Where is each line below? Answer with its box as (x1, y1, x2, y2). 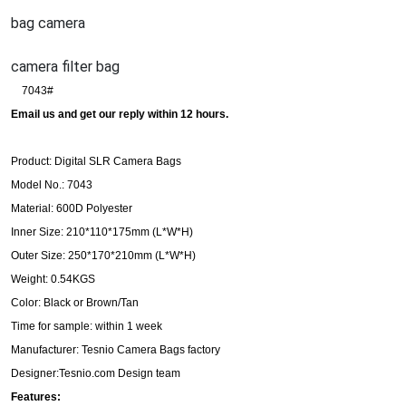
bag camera (11, 14, 85, 32)
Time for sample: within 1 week (11, 320, 162, 333)
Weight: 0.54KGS (11, 273, 95, 285)
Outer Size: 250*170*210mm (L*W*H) (11, 249, 196, 262)
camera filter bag (11, 58, 120, 75)
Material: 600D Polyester (11, 202, 132, 215)
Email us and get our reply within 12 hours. (11, 108, 228, 121)
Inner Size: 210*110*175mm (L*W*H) (11, 226, 193, 238)
